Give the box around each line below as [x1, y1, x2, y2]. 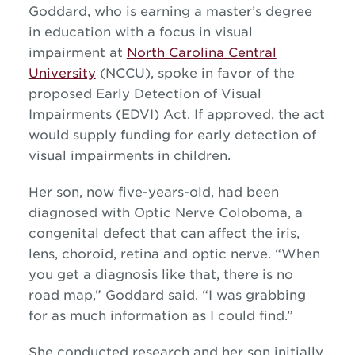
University [28, 66, 96, 81]
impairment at [28, 45, 127, 60]
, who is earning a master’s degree [86, 4, 312, 19]
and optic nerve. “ [158, 246, 281, 261]
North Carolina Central [126, 45, 277, 60]
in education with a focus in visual [28, 25, 253, 40]
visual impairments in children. [28, 148, 231, 163]
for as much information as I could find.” [28, 308, 293, 323]
